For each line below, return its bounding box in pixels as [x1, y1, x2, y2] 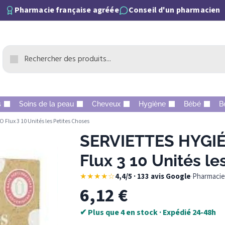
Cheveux [92, 100, 121, 108]
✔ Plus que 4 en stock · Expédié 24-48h [79, 207, 216, 218]
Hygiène [139, 100, 166, 108]
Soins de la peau [19, 100, 74, 108]
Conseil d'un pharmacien [128, 5, 220, 16]
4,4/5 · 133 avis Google [115, 171, 191, 182]
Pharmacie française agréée [14, 5, 119, 16]
